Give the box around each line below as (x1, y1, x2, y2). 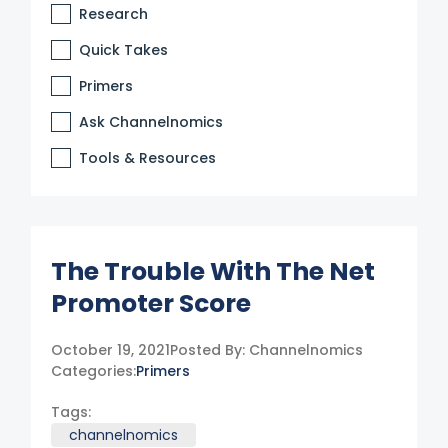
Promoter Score (51, 285, 252, 321)
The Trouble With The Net (51, 253, 376, 289)
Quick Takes (79, 39, 169, 60)
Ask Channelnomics (79, 111, 224, 132)
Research (79, 3, 149, 24)
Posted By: (170, 339, 246, 360)
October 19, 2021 (51, 339, 171, 360)
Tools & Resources (79, 147, 217, 168)
